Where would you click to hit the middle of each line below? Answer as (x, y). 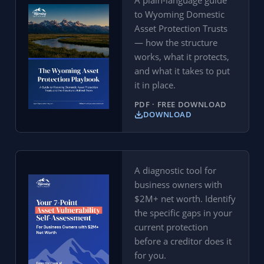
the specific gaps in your (183, 213)
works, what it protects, (181, 57)
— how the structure (176, 43)
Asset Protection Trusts (181, 29)
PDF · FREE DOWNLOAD (180, 104)
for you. (150, 255)
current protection (171, 227)
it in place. (155, 85)
